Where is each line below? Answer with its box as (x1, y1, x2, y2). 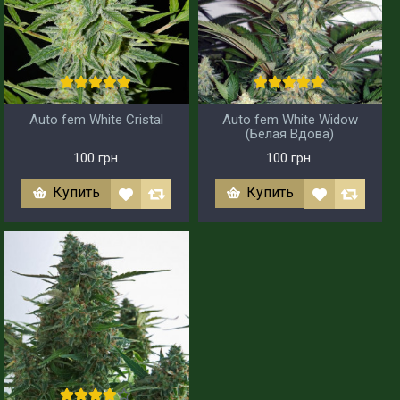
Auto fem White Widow (221, 112, 358, 128)
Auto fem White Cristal (29, 112, 163, 128)
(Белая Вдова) (246, 126, 334, 142)
